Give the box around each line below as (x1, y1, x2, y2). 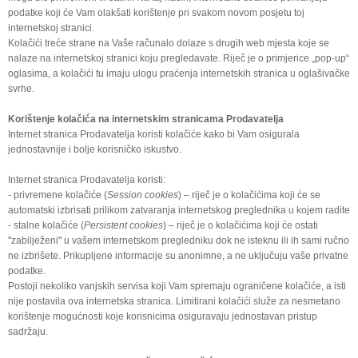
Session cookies (107, 189, 178, 201)
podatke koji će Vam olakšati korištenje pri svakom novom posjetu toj (8, 6, 304, 18)
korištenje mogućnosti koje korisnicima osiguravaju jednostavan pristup (8, 310, 317, 322)
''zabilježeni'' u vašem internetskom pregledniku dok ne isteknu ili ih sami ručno (8, 234, 349, 246)
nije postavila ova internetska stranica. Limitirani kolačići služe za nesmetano (8, 295, 340, 307)
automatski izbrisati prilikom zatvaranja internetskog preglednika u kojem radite (8, 204, 350, 216)
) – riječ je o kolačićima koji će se (178, 189, 320, 201)
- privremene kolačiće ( (8, 189, 107, 201)
